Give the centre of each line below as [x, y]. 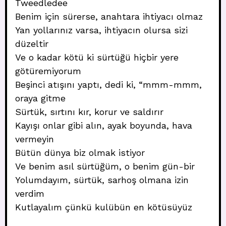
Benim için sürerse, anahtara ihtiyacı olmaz [109, 16]
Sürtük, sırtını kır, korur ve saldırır [89, 112]
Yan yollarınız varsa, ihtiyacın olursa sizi [101, 30]
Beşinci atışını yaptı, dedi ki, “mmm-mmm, [108, 84]
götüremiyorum [48, 71]
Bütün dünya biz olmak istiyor [80, 153]
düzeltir [32, 44]
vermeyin [35, 139]
